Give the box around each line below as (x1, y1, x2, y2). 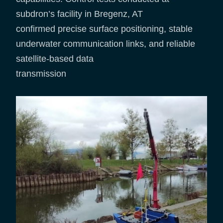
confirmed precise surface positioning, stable (16, 23, 193, 34)
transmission (16, 68, 66, 79)
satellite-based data (16, 53, 96, 64)
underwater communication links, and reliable (16, 38, 195, 49)
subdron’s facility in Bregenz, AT (16, 8, 143, 19)
